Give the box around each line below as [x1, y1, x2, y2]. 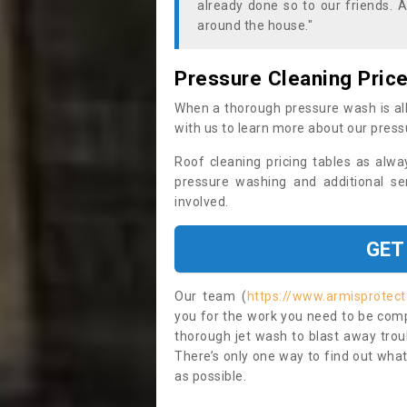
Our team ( [174, 289, 247, 303]
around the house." [197, 18, 313, 33]
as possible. [174, 369, 246, 383]
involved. [174, 194, 232, 209]
